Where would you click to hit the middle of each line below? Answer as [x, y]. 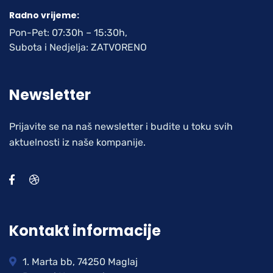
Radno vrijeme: [44, 16]
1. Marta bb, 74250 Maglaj [80, 262]
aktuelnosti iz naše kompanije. [77, 143]
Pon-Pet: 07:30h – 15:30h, [68, 33]
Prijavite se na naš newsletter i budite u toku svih [121, 127]
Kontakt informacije [85, 231]
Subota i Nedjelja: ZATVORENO [78, 48]
